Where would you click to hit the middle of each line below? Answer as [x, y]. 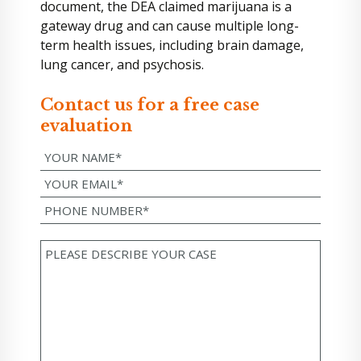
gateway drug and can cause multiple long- [170, 26]
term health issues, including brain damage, [172, 45]
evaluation [86, 126]
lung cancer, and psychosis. [122, 64]
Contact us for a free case [150, 105]
